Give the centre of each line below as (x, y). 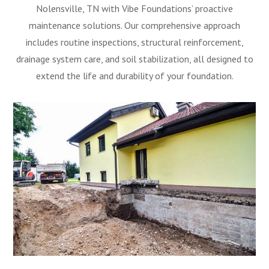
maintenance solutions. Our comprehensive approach (134, 26)
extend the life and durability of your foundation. (134, 76)
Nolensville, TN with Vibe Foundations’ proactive (134, 9)
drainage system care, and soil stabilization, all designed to (134, 59)
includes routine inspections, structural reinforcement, (134, 42)
